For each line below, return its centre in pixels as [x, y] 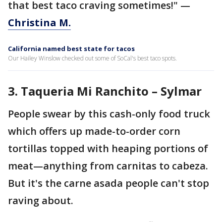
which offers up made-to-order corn [94, 131]
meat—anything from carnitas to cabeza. [108, 166]
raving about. [41, 200]
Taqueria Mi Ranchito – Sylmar [113, 91]
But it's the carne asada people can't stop [109, 183]
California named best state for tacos [71, 49]
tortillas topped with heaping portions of [108, 148]
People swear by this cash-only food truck [109, 114]
